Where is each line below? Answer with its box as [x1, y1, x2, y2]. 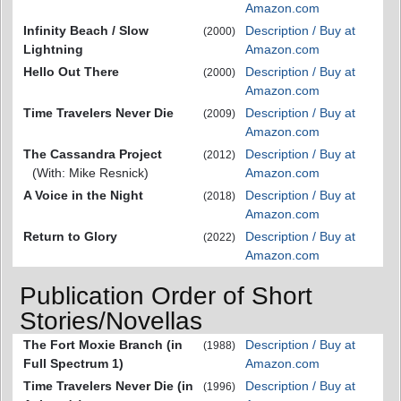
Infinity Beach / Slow [23, 22, 149, 38]
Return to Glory [23, 228, 117, 243]
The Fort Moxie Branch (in [23, 337, 183, 353]
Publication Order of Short [20, 282, 312, 311]
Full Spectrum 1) [23, 356, 124, 371]
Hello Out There [23, 64, 119, 79]
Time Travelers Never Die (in [23, 379, 193, 394]
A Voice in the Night [23, 187, 143, 202]
